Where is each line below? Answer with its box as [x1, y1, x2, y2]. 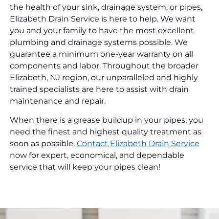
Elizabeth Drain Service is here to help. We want [10, 14, 196, 24]
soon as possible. [10, 138, 77, 148]
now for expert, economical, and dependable [10, 150, 184, 160]
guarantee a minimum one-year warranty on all [10, 49, 193, 59]
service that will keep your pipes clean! [10, 162, 160, 172]
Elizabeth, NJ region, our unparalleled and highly [10, 73, 198, 83]
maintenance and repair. [10, 96, 106, 106]
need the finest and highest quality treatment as [10, 127, 201, 136]
